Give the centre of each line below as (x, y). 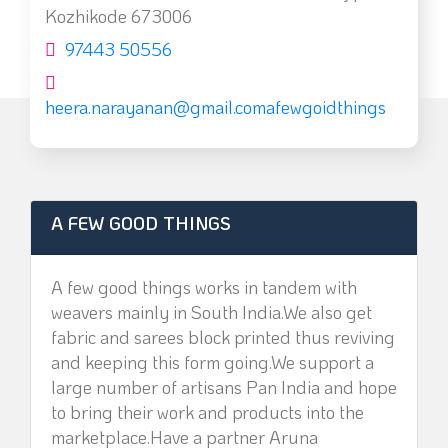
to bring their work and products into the (207, 412)
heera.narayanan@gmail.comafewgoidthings (215, 107)
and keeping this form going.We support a (212, 362)
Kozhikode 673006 (118, 16)
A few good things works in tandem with (204, 287)
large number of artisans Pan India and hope (224, 387)
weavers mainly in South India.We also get (211, 312)
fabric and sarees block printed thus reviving (223, 337)
